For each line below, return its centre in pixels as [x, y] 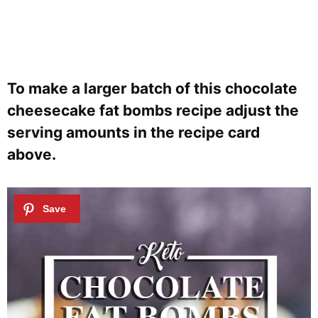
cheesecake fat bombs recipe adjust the [153, 110]
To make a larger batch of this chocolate [152, 88]
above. [33, 154]
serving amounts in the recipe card [133, 132]
